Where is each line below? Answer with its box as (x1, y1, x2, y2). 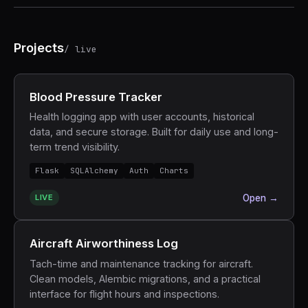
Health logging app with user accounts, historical (29, 111, 254, 123)
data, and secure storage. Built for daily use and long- (29, 126, 278, 138)
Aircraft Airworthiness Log (29, 236, 178, 251)
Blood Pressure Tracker (29, 89, 162, 104)
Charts (159, 166, 188, 176)
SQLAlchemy (69, 166, 118, 176)
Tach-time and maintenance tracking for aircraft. (29, 257, 253, 269)
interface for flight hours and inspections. (29, 287, 219, 300)
